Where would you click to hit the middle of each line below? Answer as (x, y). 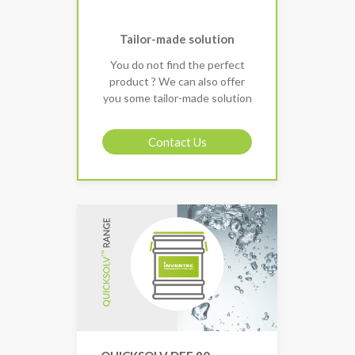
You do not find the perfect (177, 64)
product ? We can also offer (177, 81)
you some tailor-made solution (177, 97)
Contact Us (177, 141)
